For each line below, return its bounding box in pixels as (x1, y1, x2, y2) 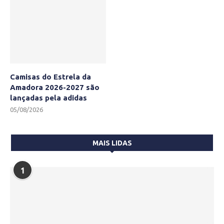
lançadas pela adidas (10, 93, 87, 102)
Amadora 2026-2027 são (10, 83, 99, 92)
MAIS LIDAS (92, 139, 132, 147)
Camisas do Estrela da (10, 72, 91, 81)
